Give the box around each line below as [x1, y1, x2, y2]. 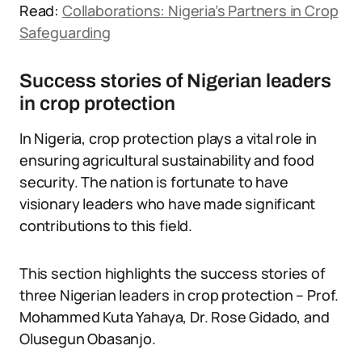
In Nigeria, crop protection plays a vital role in [19, 128, 318, 148]
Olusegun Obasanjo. [19, 329, 156, 348]
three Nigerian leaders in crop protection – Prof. [19, 285, 339, 305]
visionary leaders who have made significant [19, 194, 316, 213]
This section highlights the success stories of [19, 263, 326, 283]
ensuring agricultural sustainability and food [19, 150, 314, 170]
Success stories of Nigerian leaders [19, 70, 331, 91]
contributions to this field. [19, 216, 192, 235]
